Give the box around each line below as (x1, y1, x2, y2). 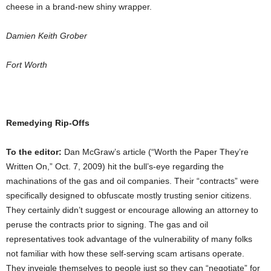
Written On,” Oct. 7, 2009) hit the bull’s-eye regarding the (6, 162, 224, 171)
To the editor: (6, 147, 64, 157)
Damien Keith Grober (6, 31, 87, 41)
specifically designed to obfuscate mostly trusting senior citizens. (6, 191, 252, 200)
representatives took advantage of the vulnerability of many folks (6, 234, 252, 244)
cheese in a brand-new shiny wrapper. (6, 2, 152, 11)
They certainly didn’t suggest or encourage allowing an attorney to (6, 205, 258, 215)
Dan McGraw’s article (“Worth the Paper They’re (64, 147, 249, 157)
